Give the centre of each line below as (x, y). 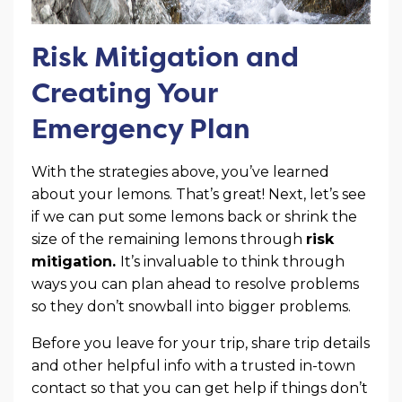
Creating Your (124, 92)
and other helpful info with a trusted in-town (193, 365)
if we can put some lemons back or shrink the (194, 216)
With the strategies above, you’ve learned (180, 171)
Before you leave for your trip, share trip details (201, 343)
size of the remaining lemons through (169, 239)
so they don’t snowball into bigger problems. (191, 306)
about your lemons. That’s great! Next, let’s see (199, 194)
